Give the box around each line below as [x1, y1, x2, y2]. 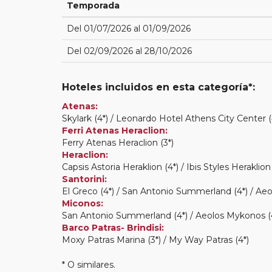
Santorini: [62, 173, 107, 185]
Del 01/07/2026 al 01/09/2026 [67, 22, 191, 34]
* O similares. [62, 259, 115, 270]
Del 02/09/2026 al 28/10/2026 [67, 45, 192, 56]
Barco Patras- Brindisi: [62, 222, 164, 233]
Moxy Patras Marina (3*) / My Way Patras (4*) [62, 234, 249, 245]
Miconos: [62, 197, 103, 209]
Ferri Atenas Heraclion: [62, 124, 168, 136]
